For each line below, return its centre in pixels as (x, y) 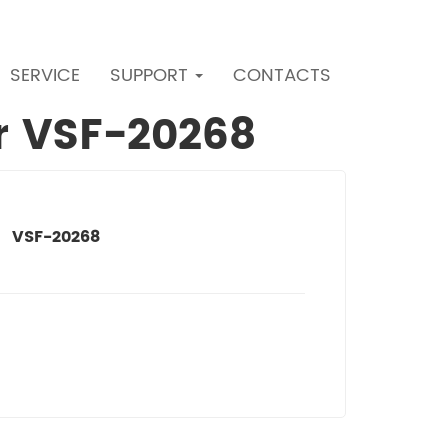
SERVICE (45, 75)
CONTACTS (282, 75)
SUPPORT (151, 75)
